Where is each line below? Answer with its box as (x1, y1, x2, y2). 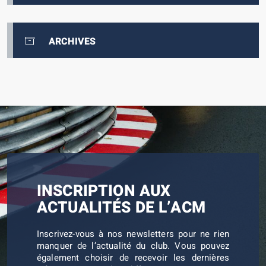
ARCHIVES (49, 34, 96, 49)
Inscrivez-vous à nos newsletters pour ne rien (37, 227, 229, 241)
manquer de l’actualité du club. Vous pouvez (37, 239, 229, 253)
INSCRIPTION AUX (37, 179, 171, 203)
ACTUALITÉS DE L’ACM (37, 196, 205, 220)
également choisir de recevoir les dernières (37, 251, 229, 265)
